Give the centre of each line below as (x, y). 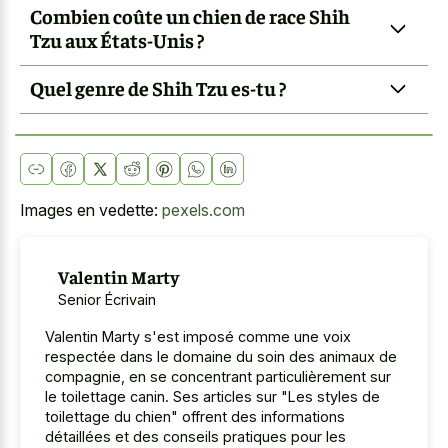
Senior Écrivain (106, 299)
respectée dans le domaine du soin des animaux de (221, 356)
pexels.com (203, 209)
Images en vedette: (91, 209)
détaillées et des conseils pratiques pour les (195, 436)
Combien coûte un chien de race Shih (190, 16)
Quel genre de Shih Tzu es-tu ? (158, 88)
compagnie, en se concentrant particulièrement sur (218, 376)
